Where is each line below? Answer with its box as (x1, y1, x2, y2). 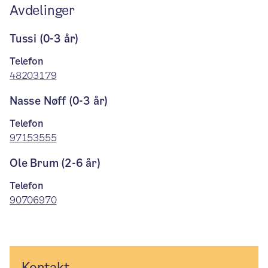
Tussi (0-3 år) (10, 31, 79, 46)
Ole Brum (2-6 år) (10, 156, 100, 170)
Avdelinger (10, 1, 75, 20)
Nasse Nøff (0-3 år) (10, 93, 108, 108)
